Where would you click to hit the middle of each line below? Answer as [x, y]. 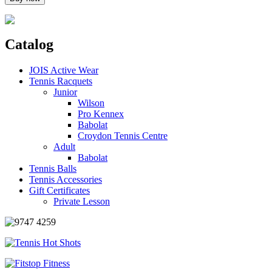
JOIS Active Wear [64, 70]
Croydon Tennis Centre [123, 135]
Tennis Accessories [66, 179]
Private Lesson [82, 201]
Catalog [29, 45]
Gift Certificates [59, 190]
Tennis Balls [53, 168]
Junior [65, 92]
